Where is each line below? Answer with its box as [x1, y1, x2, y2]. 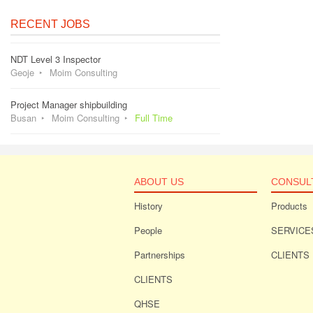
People [134, 224, 162, 238]
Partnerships [134, 248, 185, 262]
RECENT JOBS [10, 18, 90, 31]
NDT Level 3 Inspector [10, 52, 101, 66]
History [134, 199, 163, 213]
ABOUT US [134, 176, 184, 188]
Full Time [135, 111, 173, 125]
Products [271, 199, 307, 213]
